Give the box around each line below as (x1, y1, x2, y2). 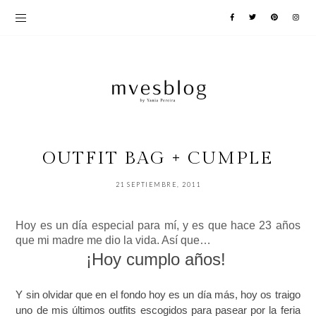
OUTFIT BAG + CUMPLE (42, 148, 274, 169)
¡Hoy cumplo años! (85, 250, 226, 269)
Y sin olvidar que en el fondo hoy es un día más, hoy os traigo (16, 288, 300, 301)
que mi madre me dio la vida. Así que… (16, 234, 214, 247)
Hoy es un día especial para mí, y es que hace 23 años (16, 219, 300, 232)
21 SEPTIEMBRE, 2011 (115, 181, 201, 189)
